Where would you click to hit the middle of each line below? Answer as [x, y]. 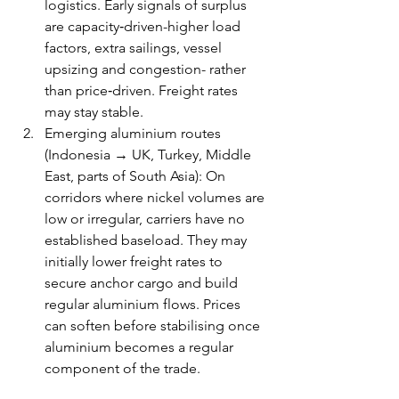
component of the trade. [122, 368]
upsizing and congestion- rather [147, 69]
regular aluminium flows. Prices [144, 304]
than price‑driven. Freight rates [143, 90]
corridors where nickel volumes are [156, 197]
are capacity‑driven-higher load [144, 26]
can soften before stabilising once [154, 325]
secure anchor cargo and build [143, 282]
